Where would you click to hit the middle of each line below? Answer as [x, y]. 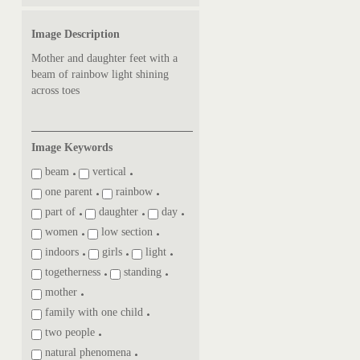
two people [69, 332]
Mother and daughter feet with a [105, 58]
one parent [67, 192]
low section [126, 232]
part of [59, 212]
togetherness [72, 272]
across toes [56, 90]
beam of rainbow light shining [100, 74]
